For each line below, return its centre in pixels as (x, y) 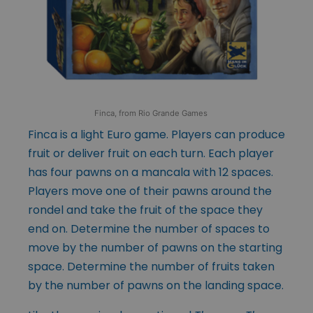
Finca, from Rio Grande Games (151, 113)
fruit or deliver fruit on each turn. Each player (151, 153)
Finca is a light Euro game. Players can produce (156, 134)
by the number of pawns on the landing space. (156, 285)
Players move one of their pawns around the (150, 191)
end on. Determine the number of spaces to (149, 228)
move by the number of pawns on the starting (155, 247)
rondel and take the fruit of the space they (145, 210)
